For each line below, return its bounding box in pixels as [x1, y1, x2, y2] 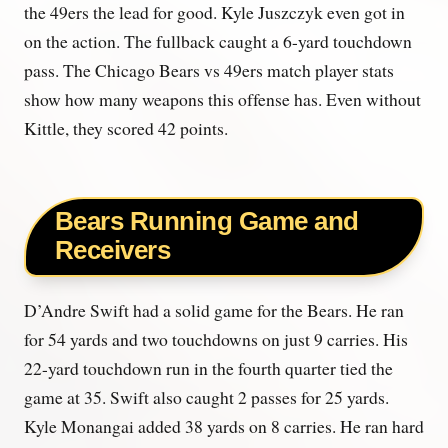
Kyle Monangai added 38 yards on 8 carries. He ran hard [24, 414, 424, 439]
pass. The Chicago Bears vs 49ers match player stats [24, 57, 394, 82]
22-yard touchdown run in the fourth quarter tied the [24, 356, 393, 381]
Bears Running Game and [54, 207, 359, 236]
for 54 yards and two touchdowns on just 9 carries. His [24, 327, 408, 352]
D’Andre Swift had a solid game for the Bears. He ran [24, 298, 404, 323]
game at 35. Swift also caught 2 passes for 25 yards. [24, 385, 389, 410]
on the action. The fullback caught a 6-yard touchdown [24, 28, 412, 53]
